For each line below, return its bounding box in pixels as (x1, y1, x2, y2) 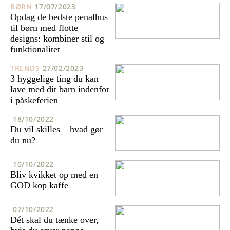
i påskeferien (10, 95, 58, 106)
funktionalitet (10, 44, 60, 55)
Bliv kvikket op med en (10, 169, 98, 180)
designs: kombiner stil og (10, 33, 104, 44)
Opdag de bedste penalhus (10, 12, 108, 23)
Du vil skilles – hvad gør (10, 124, 103, 135)
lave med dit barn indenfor (10, 84, 109, 95)
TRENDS (10, 63, 40, 73)
